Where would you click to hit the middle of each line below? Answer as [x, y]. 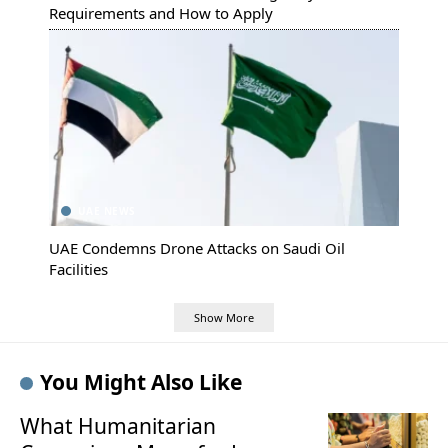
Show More [224, 317]
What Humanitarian [118, 425]
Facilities [78, 269]
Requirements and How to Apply [161, 13]
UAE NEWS [107, 211]
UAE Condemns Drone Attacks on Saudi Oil [197, 248]
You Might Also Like [140, 381]
